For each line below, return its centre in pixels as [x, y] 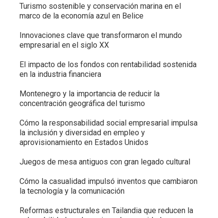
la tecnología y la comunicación [72, 191]
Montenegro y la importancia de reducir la [90, 94]
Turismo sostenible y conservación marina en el [100, 6]
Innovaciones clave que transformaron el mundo [101, 36]
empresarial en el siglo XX [64, 45]
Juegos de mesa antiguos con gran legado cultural [105, 162]
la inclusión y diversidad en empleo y [82, 133]
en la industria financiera [60, 74]
